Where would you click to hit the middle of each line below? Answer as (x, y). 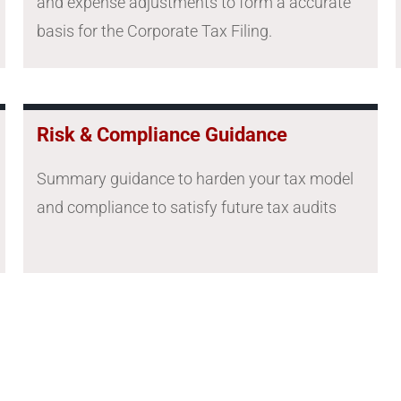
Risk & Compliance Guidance (162, 135)
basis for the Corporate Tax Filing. (154, 31)
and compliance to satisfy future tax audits (186, 208)
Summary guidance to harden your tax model (195, 179)
